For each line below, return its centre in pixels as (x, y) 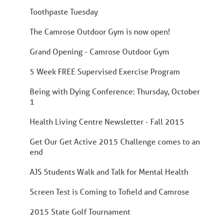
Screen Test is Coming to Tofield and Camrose (109, 191)
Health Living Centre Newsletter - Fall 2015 (107, 121)
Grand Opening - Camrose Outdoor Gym (100, 51)
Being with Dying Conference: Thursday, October (115, 91)
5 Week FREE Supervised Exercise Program (105, 71)
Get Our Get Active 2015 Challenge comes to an (115, 141)
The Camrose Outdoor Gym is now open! (100, 31)
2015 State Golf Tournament (80, 211)
